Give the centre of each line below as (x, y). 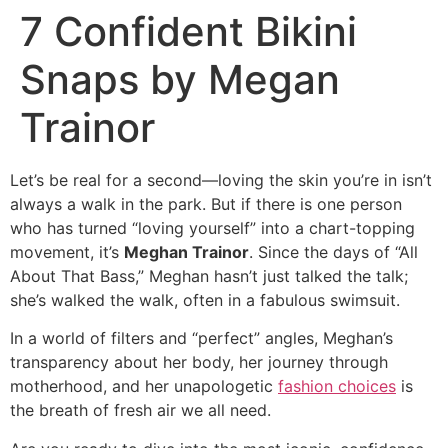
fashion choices (337, 386)
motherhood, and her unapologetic (144, 386)
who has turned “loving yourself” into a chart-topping (212, 228)
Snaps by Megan (180, 79)
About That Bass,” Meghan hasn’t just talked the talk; (209, 276)
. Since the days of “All (333, 252)
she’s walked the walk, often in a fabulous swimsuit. (205, 300)
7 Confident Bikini (188, 31)
